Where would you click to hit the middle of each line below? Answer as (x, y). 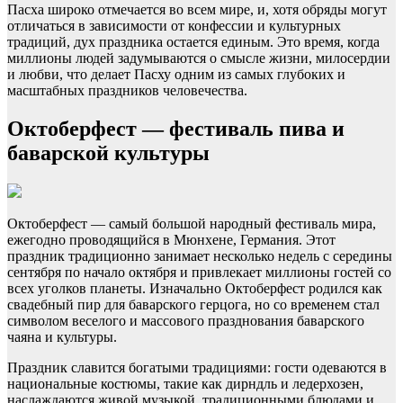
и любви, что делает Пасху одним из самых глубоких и (176, 75)
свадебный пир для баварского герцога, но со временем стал (193, 304)
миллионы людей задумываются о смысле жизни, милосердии (199, 58)
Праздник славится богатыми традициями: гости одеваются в (197, 367)
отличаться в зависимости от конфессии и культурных (174, 26)
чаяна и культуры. (62, 336)
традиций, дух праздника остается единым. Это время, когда (193, 42)
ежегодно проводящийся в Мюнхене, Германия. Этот (171, 239)
